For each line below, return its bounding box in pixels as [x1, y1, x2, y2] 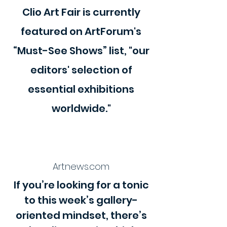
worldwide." [51, 101, 111, 116]
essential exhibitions [28, 82, 134, 96]
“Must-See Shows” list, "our [13, 44, 149, 58]
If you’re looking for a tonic [13, 178, 149, 192]
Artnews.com [53, 160, 109, 173]
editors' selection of [30, 63, 132, 77]
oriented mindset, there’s [15, 208, 147, 222]
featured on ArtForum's [21, 24, 141, 39]
